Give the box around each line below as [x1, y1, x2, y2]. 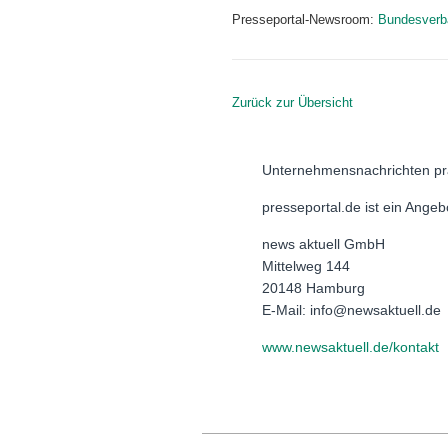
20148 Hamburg [262, 279, 365, 296]
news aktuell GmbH [262, 235, 385, 252]
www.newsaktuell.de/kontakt [262, 338, 439, 355]
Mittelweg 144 [262, 257, 350, 274]
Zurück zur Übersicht [232, 95, 353, 111]
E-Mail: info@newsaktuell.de [262, 301, 441, 318]
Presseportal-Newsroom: [232, 12, 378, 28]
